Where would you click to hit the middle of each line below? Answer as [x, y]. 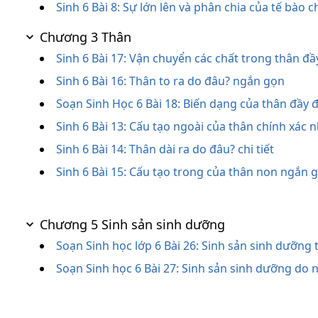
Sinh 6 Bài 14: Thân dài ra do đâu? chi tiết [165, 149]
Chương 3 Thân [86, 37]
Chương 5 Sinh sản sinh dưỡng [132, 224]
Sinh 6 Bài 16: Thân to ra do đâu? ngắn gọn [170, 81]
